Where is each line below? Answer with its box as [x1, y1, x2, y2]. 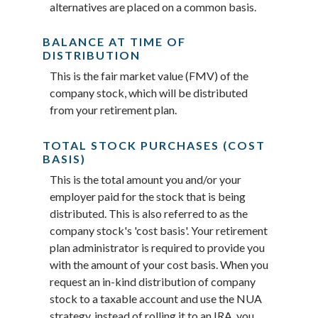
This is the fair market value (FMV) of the [50, 69, 248, 83]
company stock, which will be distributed [50, 86, 248, 100]
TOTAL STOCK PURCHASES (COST [43, 138, 265, 152]
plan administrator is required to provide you [50, 240, 265, 254]
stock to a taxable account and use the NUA [50, 291, 262, 305]
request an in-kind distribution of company [50, 274, 256, 288]
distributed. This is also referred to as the [50, 206, 248, 220]
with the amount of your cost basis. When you [50, 257, 268, 271]
